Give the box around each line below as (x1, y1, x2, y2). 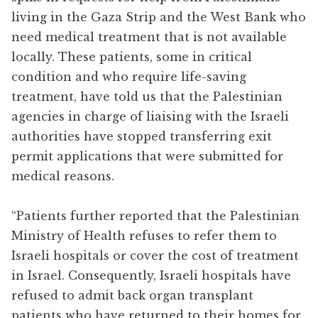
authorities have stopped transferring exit (11, 128, 272, 143)
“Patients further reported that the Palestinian (11, 208, 300, 223)
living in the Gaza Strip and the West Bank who (11, 9, 306, 24)
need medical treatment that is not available (11, 29, 287, 44)
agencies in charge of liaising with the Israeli (11, 109, 289, 124)
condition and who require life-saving (11, 69, 246, 84)
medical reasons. (11, 168, 114, 183)
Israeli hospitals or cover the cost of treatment (11, 248, 299, 263)
